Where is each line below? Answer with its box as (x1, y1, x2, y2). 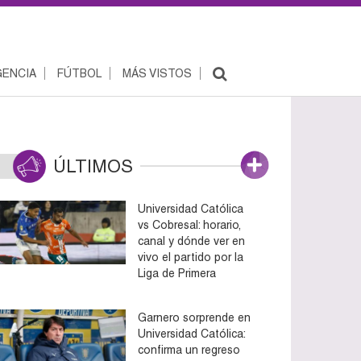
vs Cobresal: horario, (138, 218, 241, 231)
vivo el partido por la (138, 250, 243, 263)
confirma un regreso (138, 342, 240, 356)
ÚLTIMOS (53, 156, 133, 176)
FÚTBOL (57, 67, 102, 80)
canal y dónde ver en (138, 234, 245, 247)
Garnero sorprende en (138, 310, 251, 324)
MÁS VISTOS (122, 67, 192, 80)
